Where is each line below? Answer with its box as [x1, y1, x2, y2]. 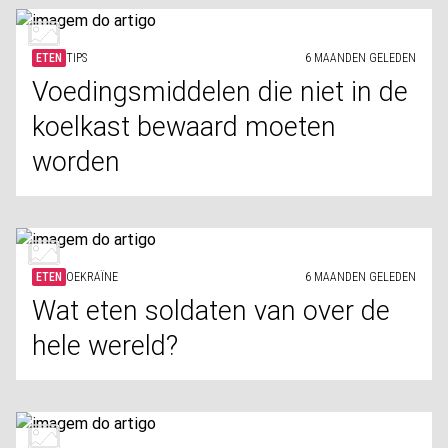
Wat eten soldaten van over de [32, 295, 390, 327]
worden [32, 146, 120, 178]
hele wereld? [32, 330, 178, 362]
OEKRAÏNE [66, 270, 118, 284]
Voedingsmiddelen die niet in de [32, 76, 408, 108]
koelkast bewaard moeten [32, 111, 336, 143]
